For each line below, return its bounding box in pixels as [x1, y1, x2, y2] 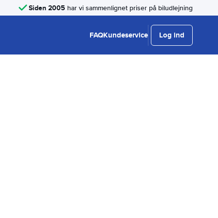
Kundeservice [103, 30, 148, 40]
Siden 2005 [29, 2, 65, 13]
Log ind [159, 30, 184, 40]
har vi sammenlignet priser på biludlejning [65, 3, 193, 12]
